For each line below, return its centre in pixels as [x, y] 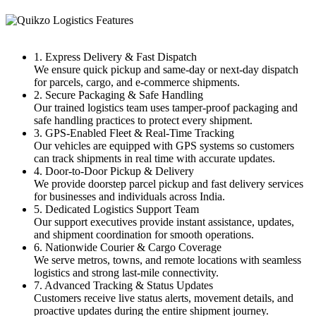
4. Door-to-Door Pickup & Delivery [114, 171]
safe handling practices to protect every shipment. [143, 120]
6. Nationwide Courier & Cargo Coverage [128, 247]
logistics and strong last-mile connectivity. [126, 272]
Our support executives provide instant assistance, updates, [164, 221]
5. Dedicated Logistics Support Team [116, 209]
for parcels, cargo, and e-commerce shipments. [137, 82]
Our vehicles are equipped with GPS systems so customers [164, 145]
